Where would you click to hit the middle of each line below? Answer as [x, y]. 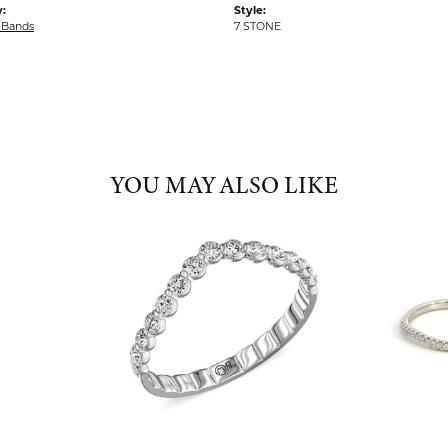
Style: [250, 11]
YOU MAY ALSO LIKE [224, 185]
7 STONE [257, 27]
